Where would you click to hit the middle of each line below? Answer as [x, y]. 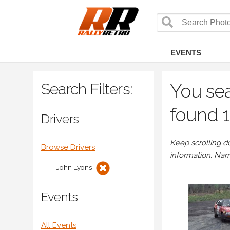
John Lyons [75, 167]
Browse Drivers [68, 147]
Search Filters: [87, 89]
